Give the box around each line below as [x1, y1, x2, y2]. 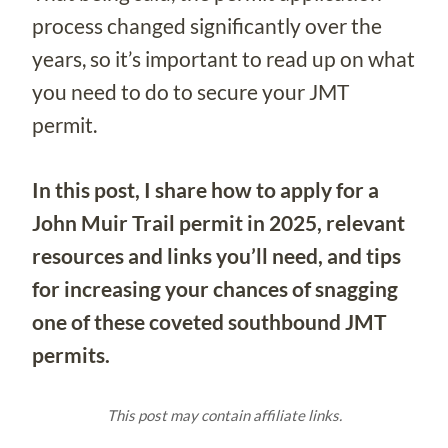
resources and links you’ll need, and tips [32, 242, 401, 268]
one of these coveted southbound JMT [32, 308, 387, 334]
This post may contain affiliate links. [106, 405, 342, 424]
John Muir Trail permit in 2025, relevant [32, 209, 405, 235]
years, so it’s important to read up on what [32, 45, 415, 71]
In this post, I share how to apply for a [32, 176, 379, 202]
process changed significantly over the [32, 12, 382, 38]
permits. [32, 341, 110, 367]
